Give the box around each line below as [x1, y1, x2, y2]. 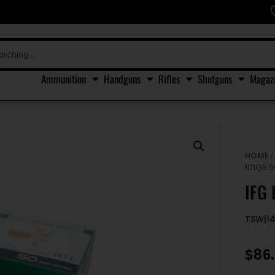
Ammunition [41, 71, 86, 87]
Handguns [104, 71, 141, 87]
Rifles [158, 71, 180, 87]
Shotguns [198, 71, 232, 87]
